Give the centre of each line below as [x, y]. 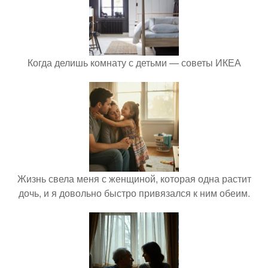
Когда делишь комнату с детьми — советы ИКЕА [134, 63]
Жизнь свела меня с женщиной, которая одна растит [134, 179]
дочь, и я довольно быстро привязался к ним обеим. [134, 193]
